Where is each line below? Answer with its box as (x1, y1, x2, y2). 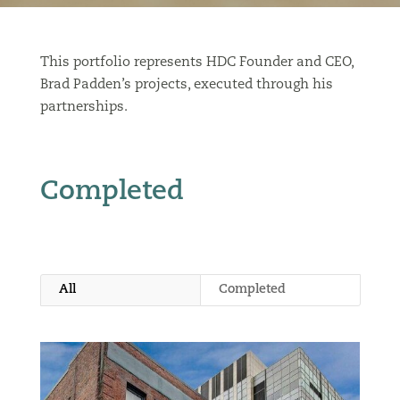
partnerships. (39, 101, 128, 114)
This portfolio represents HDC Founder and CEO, (39, 56, 354, 70)
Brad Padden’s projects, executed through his (39, 79, 333, 92)
